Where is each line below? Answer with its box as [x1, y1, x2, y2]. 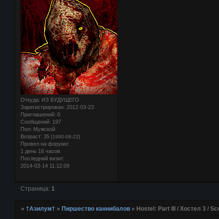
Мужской [32, 126, 55, 132]
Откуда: [21, 96, 40, 103]
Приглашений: [21, 111, 56, 117]
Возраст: [21, 133, 42, 139]
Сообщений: [21, 118, 51, 125]
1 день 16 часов [21, 148, 60, 154]
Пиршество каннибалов [62, 205, 131, 213]
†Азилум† [26, 205, 56, 213]
